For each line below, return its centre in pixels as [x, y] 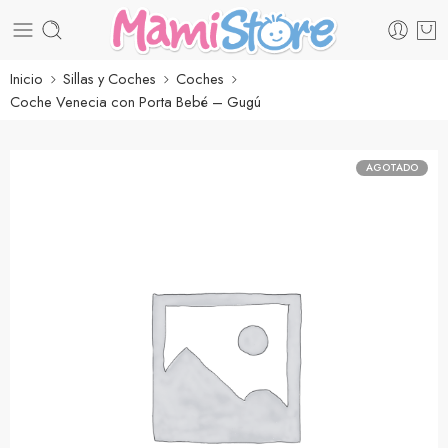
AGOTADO [392, 167]
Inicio [26, 78]
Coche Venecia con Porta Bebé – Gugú [135, 101]
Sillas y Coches [109, 78]
